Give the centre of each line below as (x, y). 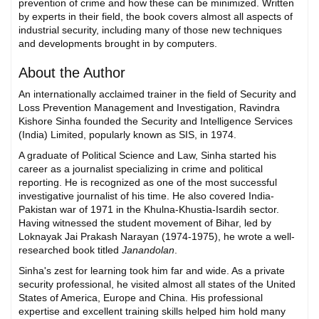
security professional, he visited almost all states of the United (157, 284)
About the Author (72, 73)
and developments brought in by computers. (118, 44)
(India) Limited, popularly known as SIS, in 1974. (127, 135)
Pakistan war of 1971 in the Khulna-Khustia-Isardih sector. (149, 210)
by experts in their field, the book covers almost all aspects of (156, 17)
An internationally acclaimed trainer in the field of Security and (157, 94)
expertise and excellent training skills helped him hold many (152, 312)
